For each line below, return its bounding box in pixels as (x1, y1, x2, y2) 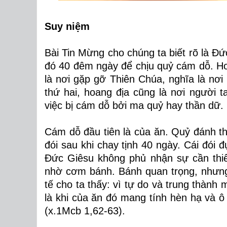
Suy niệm (45, 21, 90, 32)
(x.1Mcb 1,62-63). (45, 205, 125, 216)
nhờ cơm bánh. (45, 166, 119, 177)
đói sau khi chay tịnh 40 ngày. (45, 139, 184, 150)
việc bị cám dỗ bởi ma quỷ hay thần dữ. (45, 100, 223, 111)
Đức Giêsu (45, 153, 94, 164)
